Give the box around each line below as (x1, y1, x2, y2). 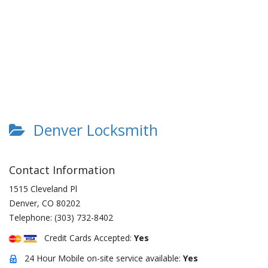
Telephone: (9, 212, 54, 223)
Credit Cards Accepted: (37, 232, 134, 243)
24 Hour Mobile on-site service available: (17, 252, 183, 264)
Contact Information (9, 163, 115, 177)
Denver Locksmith (25, 120, 158, 140)
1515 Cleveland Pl (9, 183, 77, 194)
